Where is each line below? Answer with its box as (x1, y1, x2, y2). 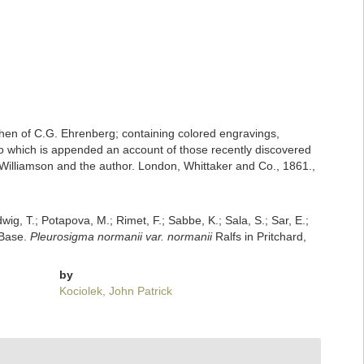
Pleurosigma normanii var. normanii (29, 230, 212, 243)
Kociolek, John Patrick (59, 284, 173, 297)
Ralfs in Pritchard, (211, 230, 306, 243)
